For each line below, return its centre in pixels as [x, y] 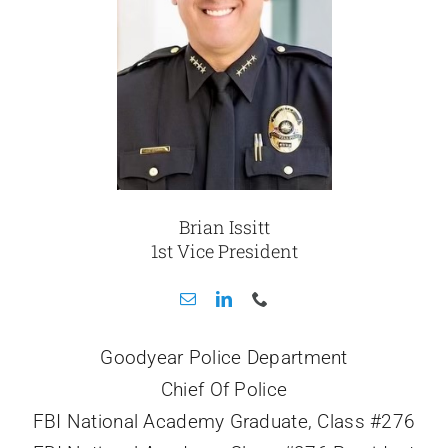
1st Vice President [224, 251]
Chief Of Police [224, 390]
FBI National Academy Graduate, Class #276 [224, 422]
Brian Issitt [224, 227]
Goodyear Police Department [224, 358]
